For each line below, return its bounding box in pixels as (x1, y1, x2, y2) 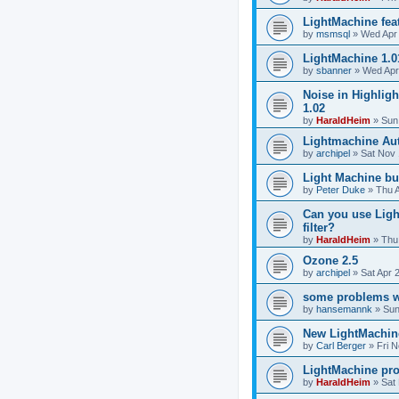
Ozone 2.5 (303, 253, 358, 267)
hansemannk (316, 303, 372, 314)
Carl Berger (316, 339, 366, 351)
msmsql (316, 28, 350, 39)
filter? (303, 220, 335, 234)
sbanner (316, 64, 352, 76)
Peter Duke (316, 183, 365, 195)
